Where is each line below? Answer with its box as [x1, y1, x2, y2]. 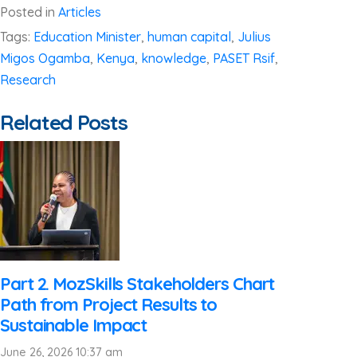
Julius [237, 29, 271, 45]
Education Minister [33, 29, 141, 45]
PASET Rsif [213, 50, 275, 66]
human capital [147, 29, 231, 45]
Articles [58, 4, 101, 20]
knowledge [141, 50, 206, 66]
